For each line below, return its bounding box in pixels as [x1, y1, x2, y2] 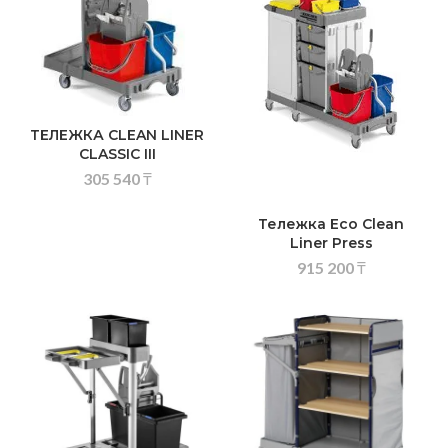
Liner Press [289, 234, 373, 253]
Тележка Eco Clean [258, 215, 404, 234]
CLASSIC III [78, 145, 156, 164]
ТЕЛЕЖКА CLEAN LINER [30, 126, 204, 145]
